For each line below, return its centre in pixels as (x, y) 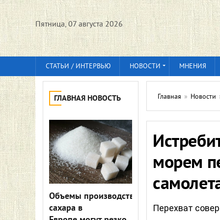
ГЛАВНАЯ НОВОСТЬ (87, 99)
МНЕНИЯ (193, 67)
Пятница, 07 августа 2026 (79, 25)
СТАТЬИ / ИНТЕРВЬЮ (78, 67)
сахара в (66, 208)
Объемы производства (94, 197)
